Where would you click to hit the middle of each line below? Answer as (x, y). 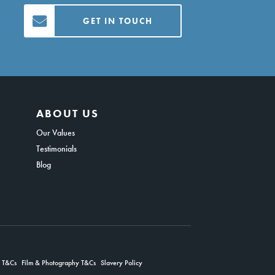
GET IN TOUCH (118, 21)
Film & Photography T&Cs (58, 262)
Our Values (55, 133)
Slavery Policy (121, 262)
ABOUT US (67, 113)
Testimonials (56, 149)
